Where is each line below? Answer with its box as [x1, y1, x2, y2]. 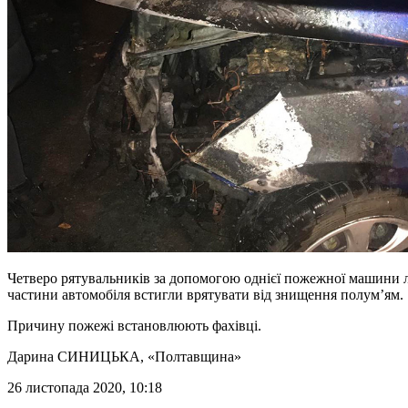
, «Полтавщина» [140, 348, 241, 364]
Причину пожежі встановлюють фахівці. [7, 317, 261, 333]
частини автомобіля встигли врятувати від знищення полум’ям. [7, 286, 403, 302]
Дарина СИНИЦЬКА [7, 348, 140, 364]
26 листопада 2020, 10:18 [7, 379, 162, 395]
